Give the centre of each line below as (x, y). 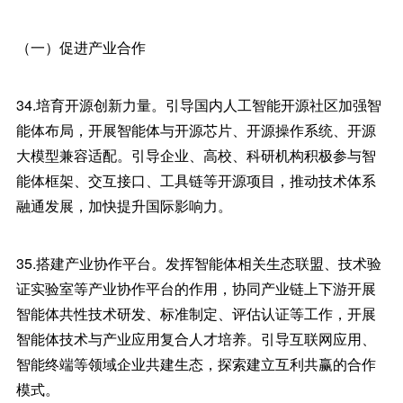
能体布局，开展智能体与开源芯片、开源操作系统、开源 (196, 130)
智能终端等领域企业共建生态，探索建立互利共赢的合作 (196, 364)
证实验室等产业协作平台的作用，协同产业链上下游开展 (196, 288)
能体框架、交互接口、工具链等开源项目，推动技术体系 (196, 180)
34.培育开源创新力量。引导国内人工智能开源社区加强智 (198, 105)
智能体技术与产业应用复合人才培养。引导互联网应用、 (196, 339)
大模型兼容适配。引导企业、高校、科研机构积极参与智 (196, 155)
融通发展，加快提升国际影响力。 (124, 206)
